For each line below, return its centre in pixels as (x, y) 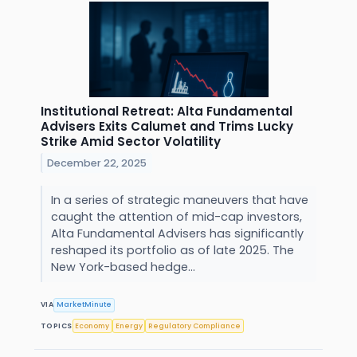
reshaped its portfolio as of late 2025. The (172, 250)
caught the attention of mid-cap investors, (176, 216)
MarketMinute (84, 305)
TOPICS (57, 326)
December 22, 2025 (97, 163)
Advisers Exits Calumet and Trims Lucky (167, 126)
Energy (129, 326)
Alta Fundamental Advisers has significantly (177, 233)
